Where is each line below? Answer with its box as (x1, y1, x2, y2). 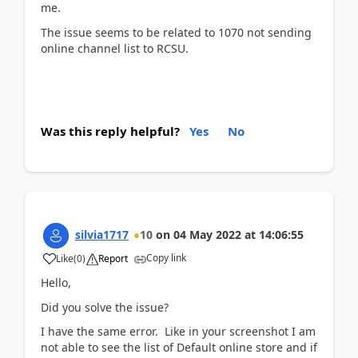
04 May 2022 (173, 227, 241, 242)
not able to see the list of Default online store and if (41, 340, 317, 355)
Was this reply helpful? (41, 123, 180, 139)
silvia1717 (75, 227, 129, 242)
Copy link (146, 251, 186, 265)
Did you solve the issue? (41, 299, 169, 315)
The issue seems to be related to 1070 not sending (41, 24, 312, 40)
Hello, (41, 275, 74, 290)
